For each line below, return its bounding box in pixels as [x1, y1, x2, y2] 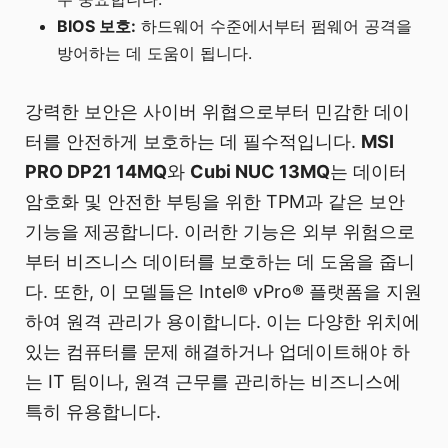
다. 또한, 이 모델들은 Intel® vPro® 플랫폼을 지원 [25, 280, 422, 302]
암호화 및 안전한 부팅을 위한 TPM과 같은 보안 [25, 190, 405, 212]
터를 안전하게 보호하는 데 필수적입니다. [25, 130, 361, 152]
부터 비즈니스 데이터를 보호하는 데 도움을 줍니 [25, 250, 415, 272]
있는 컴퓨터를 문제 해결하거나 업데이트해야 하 [25, 340, 410, 362]
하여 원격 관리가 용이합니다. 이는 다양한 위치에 [25, 310, 420, 332]
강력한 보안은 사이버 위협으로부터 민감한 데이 [25, 100, 410, 122]
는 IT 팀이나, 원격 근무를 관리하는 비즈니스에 [25, 370, 401, 392]
